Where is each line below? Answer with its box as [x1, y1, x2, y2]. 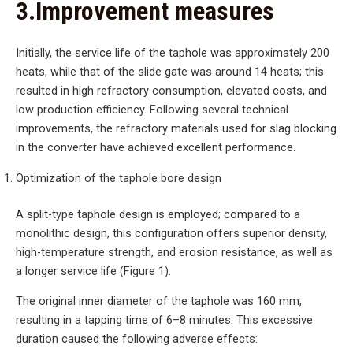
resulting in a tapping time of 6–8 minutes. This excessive [16, 313, 313, 328]
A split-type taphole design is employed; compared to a [16, 206, 300, 221]
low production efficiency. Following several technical [16, 102, 288, 117]
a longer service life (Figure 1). [16, 263, 171, 278]
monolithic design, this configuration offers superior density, [16, 225, 327, 240]
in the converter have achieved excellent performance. [16, 140, 295, 155]
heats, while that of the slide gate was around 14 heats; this [16, 65, 324, 80]
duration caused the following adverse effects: [16, 332, 258, 347]
